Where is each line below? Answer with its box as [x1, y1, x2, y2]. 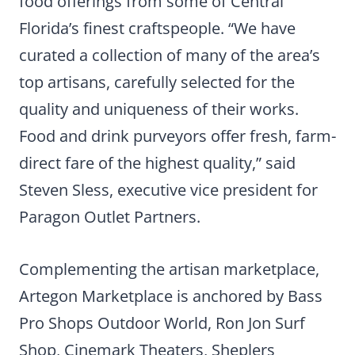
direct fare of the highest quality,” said [19, 152, 296, 174]
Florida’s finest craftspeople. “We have [19, 17, 296, 40]
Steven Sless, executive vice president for [19, 179, 318, 201]
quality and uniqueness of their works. [19, 98, 299, 120]
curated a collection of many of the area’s [19, 44, 320, 67]
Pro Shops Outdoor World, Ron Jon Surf [19, 312, 305, 334]
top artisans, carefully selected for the [19, 71, 295, 94]
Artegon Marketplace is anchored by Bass [19, 285, 323, 307]
